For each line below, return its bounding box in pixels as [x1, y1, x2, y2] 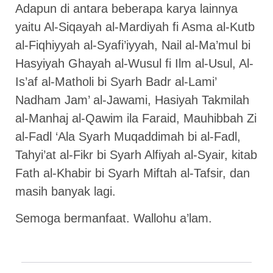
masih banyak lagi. [15, 184, 116, 198]
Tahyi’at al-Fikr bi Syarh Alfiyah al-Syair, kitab [15, 147, 257, 161]
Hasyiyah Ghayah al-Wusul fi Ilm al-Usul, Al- [15, 56, 253, 70]
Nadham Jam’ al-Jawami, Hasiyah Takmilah [15, 93, 249, 107]
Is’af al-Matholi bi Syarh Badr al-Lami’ [15, 74, 216, 88]
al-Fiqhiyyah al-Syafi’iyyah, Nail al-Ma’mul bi [15, 38, 250, 52]
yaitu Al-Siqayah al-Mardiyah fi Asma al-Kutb [15, 19, 255, 34]
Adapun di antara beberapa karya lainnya [15, 1, 238, 15]
